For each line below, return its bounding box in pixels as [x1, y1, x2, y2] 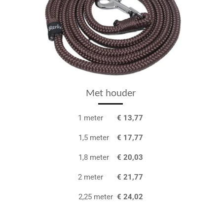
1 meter [78, 113, 105, 122]
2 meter [78, 172, 117, 182]
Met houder [85, 88, 136, 99]
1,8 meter [78, 152, 117, 162]
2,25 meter [78, 192, 115, 201]
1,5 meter [78, 133, 117, 142]
